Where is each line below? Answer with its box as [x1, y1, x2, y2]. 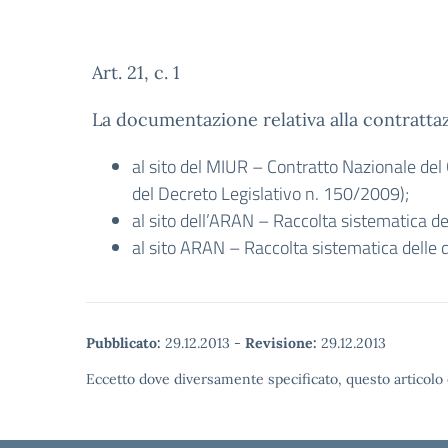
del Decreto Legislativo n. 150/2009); [132, 180, 409, 207]
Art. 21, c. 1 [92, 61, 180, 84]
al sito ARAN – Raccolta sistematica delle [132, 234, 441, 261]
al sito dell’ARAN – [132, 207, 273, 234]
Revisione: [245, 334, 317, 352]
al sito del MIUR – [132, 153, 267, 180]
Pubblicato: [86, 334, 161, 352]
